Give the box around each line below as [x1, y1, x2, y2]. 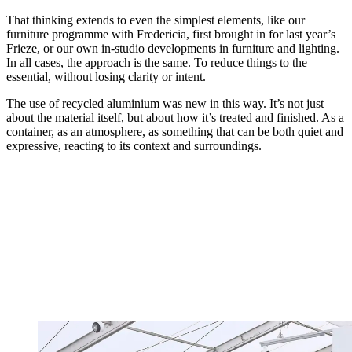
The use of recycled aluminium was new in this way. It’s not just [6, 97, 324, 111]
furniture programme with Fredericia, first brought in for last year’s [6, 27, 335, 42]
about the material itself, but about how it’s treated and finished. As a [6, 111, 344, 125]
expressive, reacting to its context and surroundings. [6, 139, 262, 153]
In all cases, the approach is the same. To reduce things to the [6, 56, 307, 70]
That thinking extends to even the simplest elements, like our [6, 13, 305, 27]
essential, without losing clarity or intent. [6, 70, 206, 84]
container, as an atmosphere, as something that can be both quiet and [6, 125, 343, 139]
